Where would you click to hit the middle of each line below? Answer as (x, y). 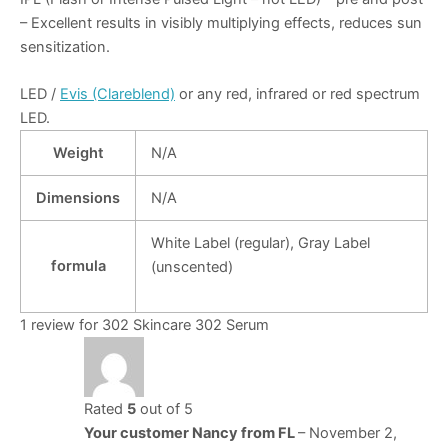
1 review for (61, 325)
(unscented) (191, 267)
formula (78, 266)
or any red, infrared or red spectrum (297, 94)
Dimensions (78, 198)
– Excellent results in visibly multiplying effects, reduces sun (221, 22)
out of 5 (164, 409)
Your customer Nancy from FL (190, 433)
